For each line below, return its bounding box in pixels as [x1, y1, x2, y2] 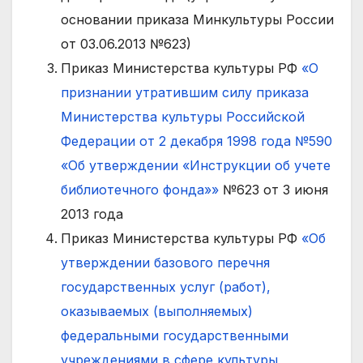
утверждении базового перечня [61, 254, 270, 271]
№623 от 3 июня [219, 181, 328, 199]
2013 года [61, 206, 123, 223]
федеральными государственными [61, 327, 288, 344]
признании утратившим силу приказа [61, 84, 309, 101]
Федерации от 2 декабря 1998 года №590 [61, 133, 332, 150]
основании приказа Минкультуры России [61, 11, 334, 28]
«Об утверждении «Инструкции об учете [61, 157, 331, 174]
